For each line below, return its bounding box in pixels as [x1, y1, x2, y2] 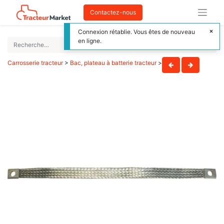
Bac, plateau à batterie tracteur [70, 59, 156, 66]
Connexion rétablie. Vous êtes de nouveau [78, 28, 195, 35]
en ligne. [78, 37, 101, 44]
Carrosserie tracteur [7, 59, 63, 66]
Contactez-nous [90, 8, 136, 16]
